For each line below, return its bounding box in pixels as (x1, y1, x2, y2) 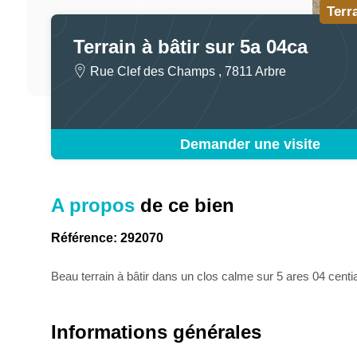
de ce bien (134, 194, 234, 217)
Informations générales (50, 321, 261, 343)
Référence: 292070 (50, 231, 163, 245)
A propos (50, 194, 135, 217)
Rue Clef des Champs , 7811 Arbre (89, 64, 286, 78)
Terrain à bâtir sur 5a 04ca (73, 35, 308, 57)
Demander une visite (179, 136, 320, 153)
